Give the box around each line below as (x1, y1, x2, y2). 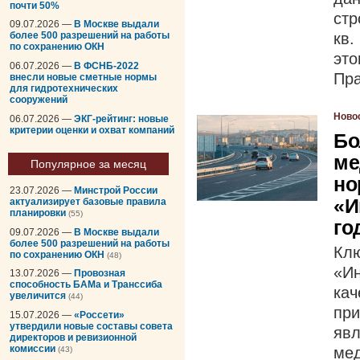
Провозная (74, 268, 125, 280)
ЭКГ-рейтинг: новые (74, 112, 169, 125)
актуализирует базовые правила (10, 196, 166, 208)
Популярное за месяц (31, 157, 146, 171)
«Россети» (74, 309, 125, 321)
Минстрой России (74, 185, 157, 197)
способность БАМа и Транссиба (10, 279, 162, 291)
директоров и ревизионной (10, 331, 137, 343)
